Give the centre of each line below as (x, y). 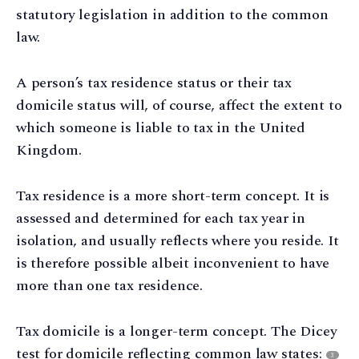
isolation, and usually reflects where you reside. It (177, 241)
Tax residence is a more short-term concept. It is (173, 196)
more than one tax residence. (109, 286)
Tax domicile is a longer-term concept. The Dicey (177, 331)
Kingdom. (49, 151)
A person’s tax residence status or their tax (154, 83)
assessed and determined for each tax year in (161, 219)
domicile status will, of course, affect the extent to (179, 106)
